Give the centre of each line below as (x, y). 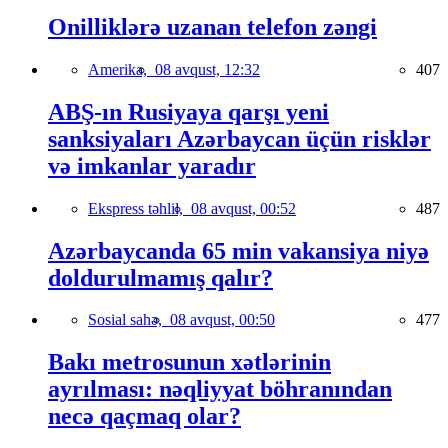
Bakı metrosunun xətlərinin (189, 362)
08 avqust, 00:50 (222, 320)
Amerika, (121, 69)
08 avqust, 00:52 (243, 208)
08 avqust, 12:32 (207, 69)
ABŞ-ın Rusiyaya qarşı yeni (188, 111)
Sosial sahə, (129, 320)
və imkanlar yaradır (152, 165)
